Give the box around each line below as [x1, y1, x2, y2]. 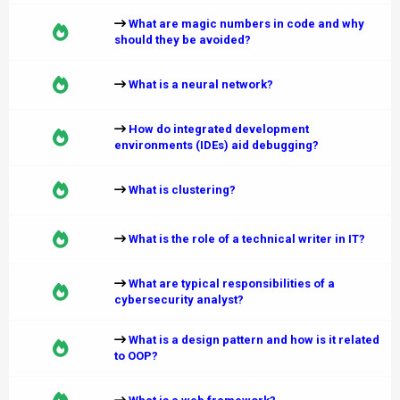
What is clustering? [129, 183, 236, 196]
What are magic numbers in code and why [129, 17, 364, 30]
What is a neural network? [129, 78, 273, 91]
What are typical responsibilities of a [129, 277, 335, 290]
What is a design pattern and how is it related [129, 333, 379, 346]
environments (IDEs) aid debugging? [114, 138, 319, 152]
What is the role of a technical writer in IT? [129, 232, 365, 246]
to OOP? [114, 349, 158, 362]
